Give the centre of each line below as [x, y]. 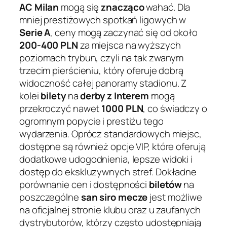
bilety [53, 96]
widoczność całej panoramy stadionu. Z [103, 83]
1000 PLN [122, 109]
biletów [165, 185]
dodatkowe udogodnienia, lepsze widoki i [106, 159]
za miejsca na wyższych [129, 45]
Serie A [35, 33]
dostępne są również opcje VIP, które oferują [112, 147]
